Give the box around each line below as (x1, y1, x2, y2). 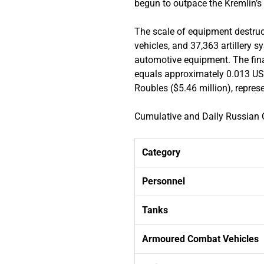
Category (142, 146, 181, 158)
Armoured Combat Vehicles (142, 233, 259, 245)
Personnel (142, 175, 186, 187)
